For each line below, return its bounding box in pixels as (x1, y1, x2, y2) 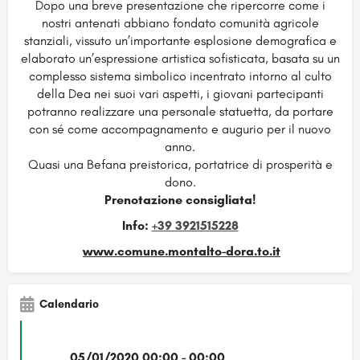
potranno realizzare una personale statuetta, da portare (27, 103, 333, 119)
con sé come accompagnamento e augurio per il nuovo (29, 121, 331, 137)
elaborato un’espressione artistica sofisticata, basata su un (20, 50, 340, 66)
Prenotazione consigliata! (104, 191, 256, 207)
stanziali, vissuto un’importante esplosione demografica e (23, 32, 337, 48)
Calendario (39, 297, 99, 311)
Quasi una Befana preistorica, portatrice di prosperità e (27, 156, 333, 172)
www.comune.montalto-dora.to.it (83, 243, 280, 259)
